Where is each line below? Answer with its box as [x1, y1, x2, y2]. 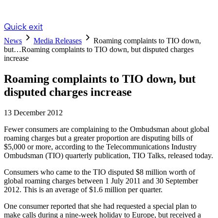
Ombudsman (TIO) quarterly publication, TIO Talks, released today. [4, 151, 213, 160]
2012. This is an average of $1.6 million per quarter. [4, 185, 163, 194]
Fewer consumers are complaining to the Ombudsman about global [4, 125, 209, 133]
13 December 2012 [4, 108, 63, 117]
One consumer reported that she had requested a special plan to [4, 201, 197, 210]
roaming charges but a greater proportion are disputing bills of [4, 133, 193, 142]
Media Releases [34, 36, 82, 45]
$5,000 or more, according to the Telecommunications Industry [4, 142, 197, 151]
